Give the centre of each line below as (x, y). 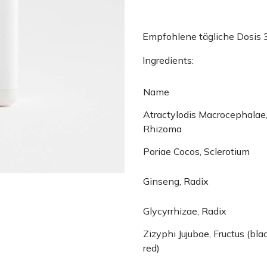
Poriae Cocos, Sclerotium (196, 151)
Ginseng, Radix (176, 181)
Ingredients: (168, 60)
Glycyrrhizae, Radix (185, 211)
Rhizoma (162, 128)
